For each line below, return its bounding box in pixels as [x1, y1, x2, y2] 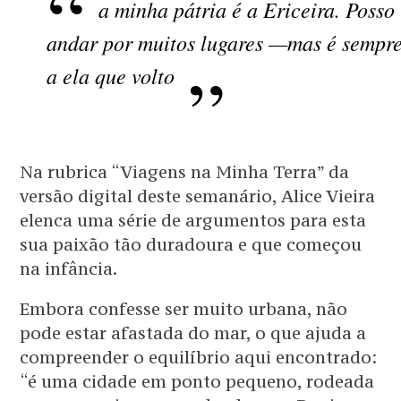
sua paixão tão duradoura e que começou [20, 234, 363, 256]
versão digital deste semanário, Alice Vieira [20, 185, 376, 208]
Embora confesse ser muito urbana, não [20, 298, 348, 320]
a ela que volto [47, 61, 175, 90]
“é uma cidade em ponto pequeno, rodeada [20, 371, 375, 393]
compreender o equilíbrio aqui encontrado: [20, 346, 378, 369]
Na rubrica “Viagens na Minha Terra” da [20, 161, 350, 183]
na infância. [20, 258, 118, 280]
